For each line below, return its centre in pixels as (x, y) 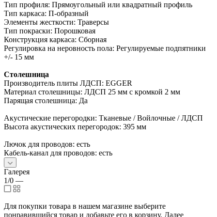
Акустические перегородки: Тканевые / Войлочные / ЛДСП (103, 118)
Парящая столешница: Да (46, 100)
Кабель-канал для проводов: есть (58, 153)
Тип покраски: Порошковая (50, 31)
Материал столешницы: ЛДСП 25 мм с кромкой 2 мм (92, 92)
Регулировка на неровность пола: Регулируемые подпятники (105, 48)
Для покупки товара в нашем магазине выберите (85, 206)
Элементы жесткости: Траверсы (56, 22)
